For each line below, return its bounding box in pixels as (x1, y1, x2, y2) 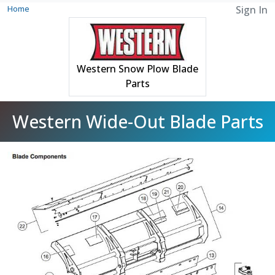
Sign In (236, 3, 268, 17)
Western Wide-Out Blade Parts (12, 109, 263, 133)
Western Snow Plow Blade (77, 61, 198, 76)
